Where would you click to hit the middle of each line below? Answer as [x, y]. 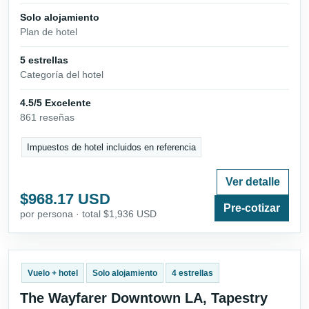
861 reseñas [47, 117]
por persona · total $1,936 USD [88, 214]
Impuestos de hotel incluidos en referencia [112, 147]
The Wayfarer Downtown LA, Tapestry [144, 298]
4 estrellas [192, 273]
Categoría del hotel [62, 74]
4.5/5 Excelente [56, 102]
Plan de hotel [49, 31]
